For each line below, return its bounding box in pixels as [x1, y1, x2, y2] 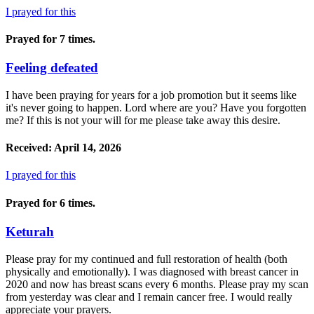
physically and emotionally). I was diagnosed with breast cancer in [6, 265, 299, 278]
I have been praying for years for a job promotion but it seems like [6, 88, 296, 101]
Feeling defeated [6, 60, 98, 76]
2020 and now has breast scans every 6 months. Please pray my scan [6, 278, 308, 290]
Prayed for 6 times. [6, 196, 95, 209]
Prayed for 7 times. [6, 32, 95, 45]
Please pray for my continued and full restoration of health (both [6, 252, 287, 265]
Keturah [6, 224, 54, 239]
